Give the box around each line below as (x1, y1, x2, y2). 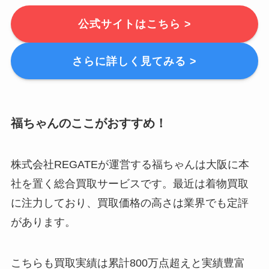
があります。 (10, 216, 76, 229)
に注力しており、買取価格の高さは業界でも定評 (10, 197, 249, 210)
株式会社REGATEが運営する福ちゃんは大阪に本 (10, 159, 249, 171)
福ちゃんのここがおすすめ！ (10, 116, 167, 130)
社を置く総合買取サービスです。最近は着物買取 (10, 178, 249, 190)
